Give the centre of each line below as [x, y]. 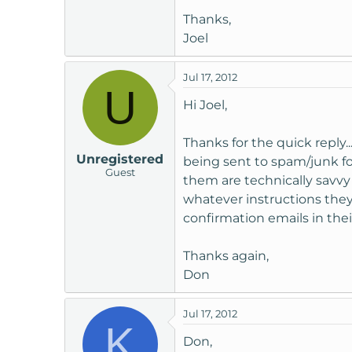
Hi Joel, [205, 105]
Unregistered [120, 159]
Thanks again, [226, 256]
